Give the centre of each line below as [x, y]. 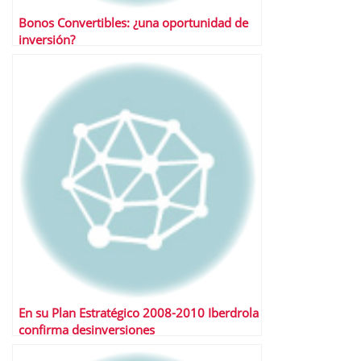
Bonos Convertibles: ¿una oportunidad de [133, 23]
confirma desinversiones [87, 330]
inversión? [47, 40]
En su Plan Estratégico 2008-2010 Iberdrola [139, 313]
